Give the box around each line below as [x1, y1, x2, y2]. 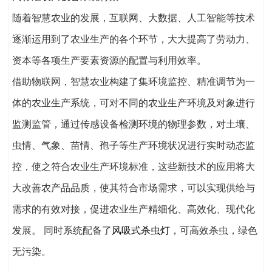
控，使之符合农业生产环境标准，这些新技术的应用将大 [12, 159, 255, 174]
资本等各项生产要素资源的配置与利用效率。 [12, 53, 206, 67]
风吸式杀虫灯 [112, 223, 170, 237]
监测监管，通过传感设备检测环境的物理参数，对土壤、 [12, 117, 255, 131]
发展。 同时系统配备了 [12, 223, 112, 237]
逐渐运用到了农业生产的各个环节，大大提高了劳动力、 [12, 32, 255, 46]
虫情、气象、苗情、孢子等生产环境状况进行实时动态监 [12, 138, 255, 152]
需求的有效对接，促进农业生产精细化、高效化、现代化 [12, 202, 255, 216]
